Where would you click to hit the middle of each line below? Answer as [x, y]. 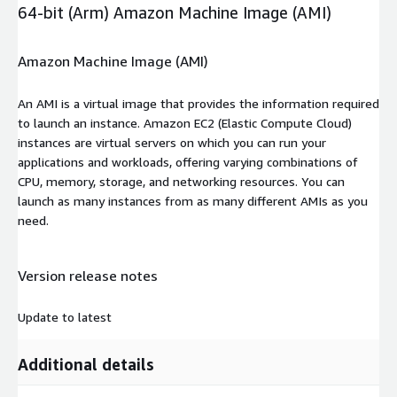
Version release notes [88, 275]
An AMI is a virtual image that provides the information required [198, 103]
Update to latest [65, 317]
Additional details [86, 365]
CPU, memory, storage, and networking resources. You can [181, 181]
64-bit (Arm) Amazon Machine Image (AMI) [175, 12]
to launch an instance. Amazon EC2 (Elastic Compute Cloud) [185, 122]
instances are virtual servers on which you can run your [172, 142]
